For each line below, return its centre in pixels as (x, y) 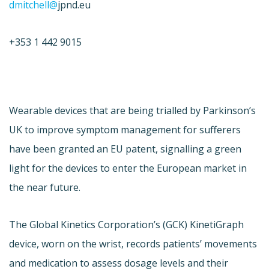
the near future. (45, 187)
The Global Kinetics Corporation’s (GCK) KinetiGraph (126, 224)
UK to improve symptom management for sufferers (125, 129)
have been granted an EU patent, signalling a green (125, 149)
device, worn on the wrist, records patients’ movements (133, 243)
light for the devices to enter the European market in (128, 168)
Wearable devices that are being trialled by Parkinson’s (132, 110)
